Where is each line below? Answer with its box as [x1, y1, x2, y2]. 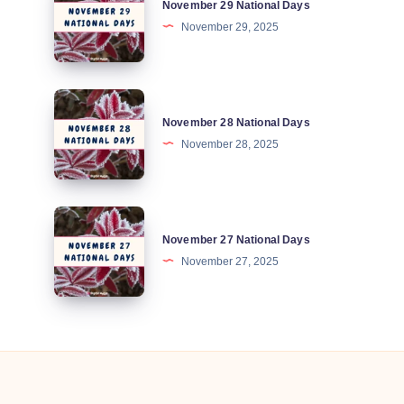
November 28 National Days [162, 115, 310, 129]
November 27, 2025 [181, 254, 279, 268]
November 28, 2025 [181, 137, 279, 151]
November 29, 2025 [181, 20, 279, 33]
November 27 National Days [162, 233, 310, 246]
